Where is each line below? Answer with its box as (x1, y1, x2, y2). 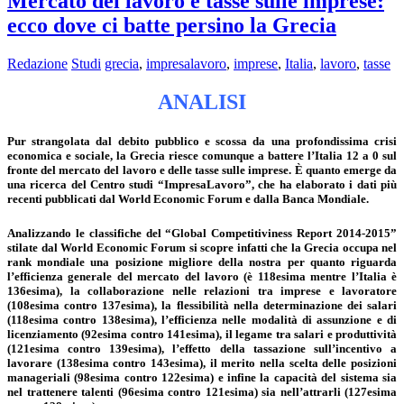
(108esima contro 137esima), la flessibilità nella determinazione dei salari (7, 298, 397, 313)
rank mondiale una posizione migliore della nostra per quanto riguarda (7, 255, 397, 270)
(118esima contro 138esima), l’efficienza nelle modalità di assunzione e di (7, 313, 397, 327)
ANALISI (158, 89, 246, 114)
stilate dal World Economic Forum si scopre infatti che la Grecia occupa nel (7, 241, 397, 255)
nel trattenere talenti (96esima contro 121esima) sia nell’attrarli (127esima (7, 385, 397, 399)
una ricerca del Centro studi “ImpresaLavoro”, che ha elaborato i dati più (7, 177, 397, 191)
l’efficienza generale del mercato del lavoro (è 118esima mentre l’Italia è (7, 270, 397, 284)
